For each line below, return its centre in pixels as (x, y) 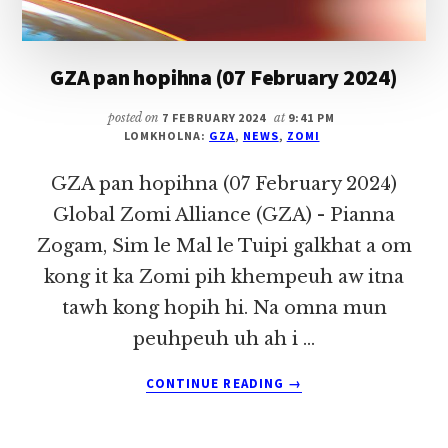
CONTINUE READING (217, 383)
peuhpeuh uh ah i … (224, 338)
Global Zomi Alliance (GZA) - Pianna (224, 214)
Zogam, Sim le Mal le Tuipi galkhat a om (224, 245)
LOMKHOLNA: (166, 135)
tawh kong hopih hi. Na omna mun (224, 307)
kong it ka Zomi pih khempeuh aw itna (224, 276)
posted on (134, 117)
